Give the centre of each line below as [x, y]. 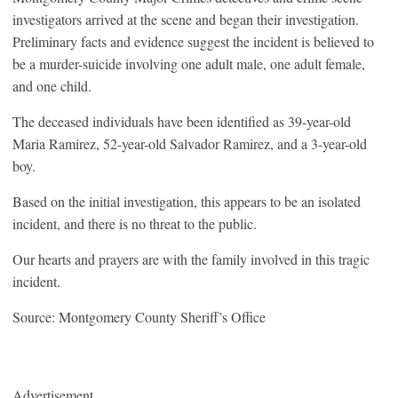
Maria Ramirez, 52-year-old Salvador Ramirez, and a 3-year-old [190, 143]
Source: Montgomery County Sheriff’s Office [139, 316]
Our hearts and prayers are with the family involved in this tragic [191, 259]
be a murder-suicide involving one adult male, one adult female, [189, 63]
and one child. [52, 85]
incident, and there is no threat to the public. [135, 223]
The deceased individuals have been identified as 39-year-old [182, 121]
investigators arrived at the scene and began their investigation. [186, 19]
